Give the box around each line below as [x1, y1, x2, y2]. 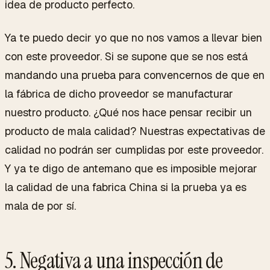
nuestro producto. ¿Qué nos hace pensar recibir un [5, 105, 252, 119]
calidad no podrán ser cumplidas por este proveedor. [5, 142, 263, 157]
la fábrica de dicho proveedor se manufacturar [5, 86, 233, 101]
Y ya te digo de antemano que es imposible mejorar [5, 161, 257, 175]
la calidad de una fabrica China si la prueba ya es [5, 180, 246, 194]
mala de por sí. [5, 198, 76, 213]
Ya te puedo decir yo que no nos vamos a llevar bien [5, 30, 262, 45]
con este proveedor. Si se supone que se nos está [5, 49, 248, 63]
